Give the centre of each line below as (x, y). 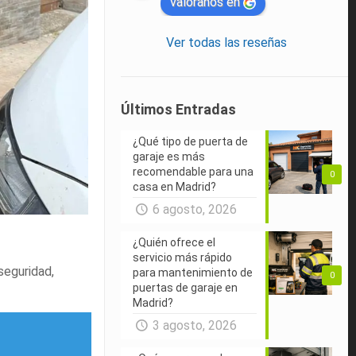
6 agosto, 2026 (194, 209)
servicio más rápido (183, 257)
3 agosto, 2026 (194, 325)
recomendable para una (193, 171)
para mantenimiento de (193, 272)
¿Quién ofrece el (174, 242)
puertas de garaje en (186, 287)
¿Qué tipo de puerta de (191, 141)
